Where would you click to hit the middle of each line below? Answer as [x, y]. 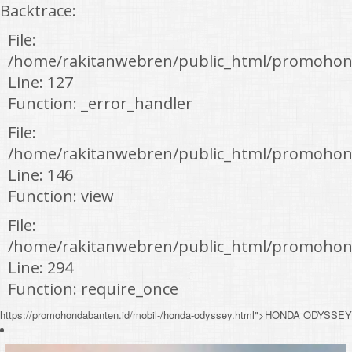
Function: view [61, 196]
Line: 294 [40, 267]
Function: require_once [93, 288]
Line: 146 [40, 174]
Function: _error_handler [100, 103]
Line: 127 [40, 82]
